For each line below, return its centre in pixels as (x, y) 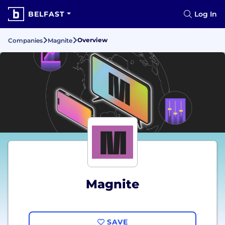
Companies (25, 40)
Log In (206, 14)
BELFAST (46, 14)
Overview (92, 40)
